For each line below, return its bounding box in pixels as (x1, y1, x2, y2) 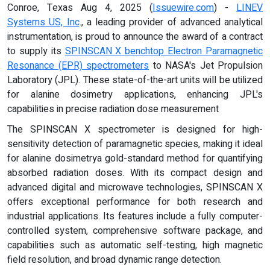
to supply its (7, 43, 65, 58)
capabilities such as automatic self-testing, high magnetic (7, 237, 263, 253)
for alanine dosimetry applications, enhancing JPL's (7, 87, 263, 102)
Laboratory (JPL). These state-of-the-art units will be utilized (7, 72, 263, 87)
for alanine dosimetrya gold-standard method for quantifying (7, 151, 263, 166)
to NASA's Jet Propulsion (149, 58, 263, 73)
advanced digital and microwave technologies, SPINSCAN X (7, 180, 263, 195)
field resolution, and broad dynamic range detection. (7, 252, 222, 267)
